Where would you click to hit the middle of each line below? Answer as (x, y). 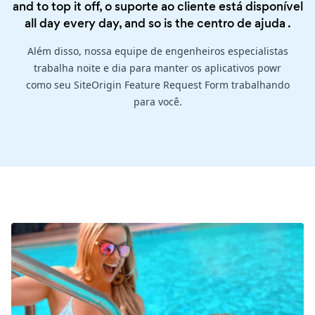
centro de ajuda (241, 24)
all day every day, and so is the (110, 24)
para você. (157, 102)
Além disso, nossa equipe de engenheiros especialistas (157, 51)
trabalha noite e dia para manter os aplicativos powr (157, 68)
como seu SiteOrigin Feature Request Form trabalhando (157, 85)
